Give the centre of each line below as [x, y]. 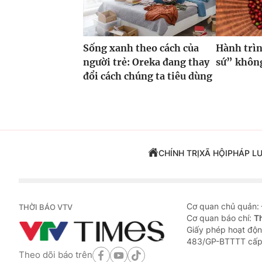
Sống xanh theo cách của [141, 48]
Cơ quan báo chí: [220, 218]
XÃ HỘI [213, 153]
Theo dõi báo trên [56, 255]
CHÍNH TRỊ [179, 153]
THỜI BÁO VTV [46, 207]
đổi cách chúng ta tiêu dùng [148, 76]
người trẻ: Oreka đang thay [146, 62]
